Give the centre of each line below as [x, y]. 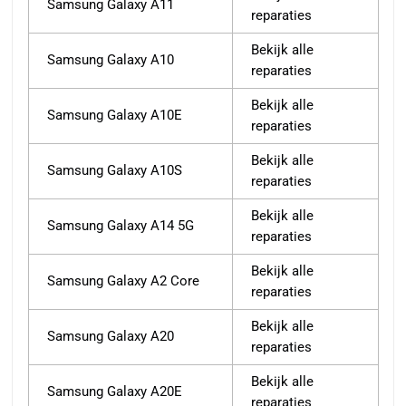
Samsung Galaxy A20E [115, 392]
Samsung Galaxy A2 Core [123, 281]
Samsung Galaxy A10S [115, 171]
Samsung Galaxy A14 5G [121, 226]
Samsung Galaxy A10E [115, 116]
